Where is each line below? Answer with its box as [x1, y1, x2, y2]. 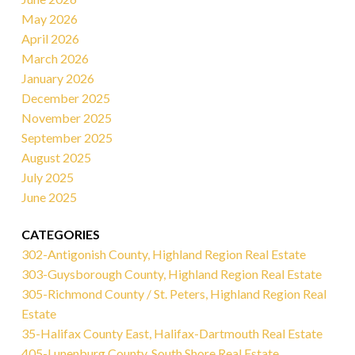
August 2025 [21, 149, 91, 165]
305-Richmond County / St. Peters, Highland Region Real [21, 286, 326, 302]
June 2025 [21, 189, 77, 204]
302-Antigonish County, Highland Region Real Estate [21, 246, 306, 262]
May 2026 [21, 10, 78, 26]
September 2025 [21, 129, 113, 145]
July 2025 [21, 169, 74, 185]
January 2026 [21, 70, 94, 86]
